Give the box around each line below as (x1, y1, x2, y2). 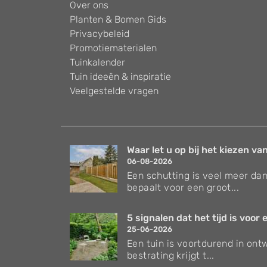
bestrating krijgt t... (127, 249, 215, 261)
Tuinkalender (70, 56, 125, 68)
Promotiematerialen (70, 42, 157, 54)
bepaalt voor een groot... (127, 181, 239, 193)
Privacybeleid (70, 27, 129, 39)
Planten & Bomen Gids (70, 13, 166, 25)
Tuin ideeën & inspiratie (70, 70, 171, 82)
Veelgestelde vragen (70, 85, 159, 97)
